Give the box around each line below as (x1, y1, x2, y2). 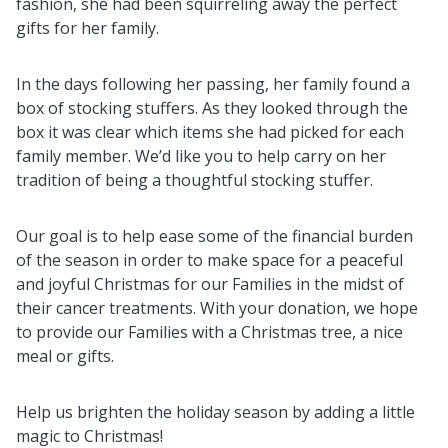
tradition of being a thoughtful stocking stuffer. (16, 169, 373, 191)
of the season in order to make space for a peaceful (16, 249, 403, 271)
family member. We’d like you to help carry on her (16, 145, 386, 167)
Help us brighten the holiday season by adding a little (16, 401, 415, 423)
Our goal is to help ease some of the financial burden (16, 225, 413, 247)
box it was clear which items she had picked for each (16, 121, 404, 143)
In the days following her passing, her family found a (16, 73, 410, 95)
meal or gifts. (16, 345, 114, 367)
